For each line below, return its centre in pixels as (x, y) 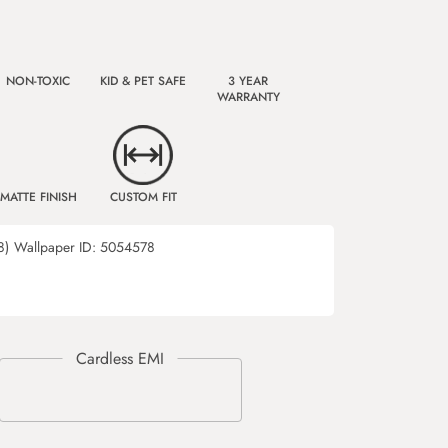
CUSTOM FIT (143, 197)
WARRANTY (248, 97)
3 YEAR (248, 81)
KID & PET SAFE (143, 81)
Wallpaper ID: (57, 247)
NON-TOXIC (38, 81)
